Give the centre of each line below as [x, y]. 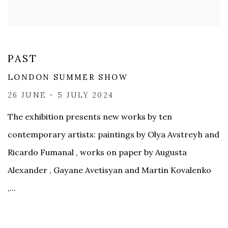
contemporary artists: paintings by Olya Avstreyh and [113, 135]
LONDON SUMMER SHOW [68, 77]
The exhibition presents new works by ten [90, 117]
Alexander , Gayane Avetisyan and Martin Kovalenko [109, 170]
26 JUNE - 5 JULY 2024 [61, 95]
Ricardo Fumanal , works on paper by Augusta [97, 152]
